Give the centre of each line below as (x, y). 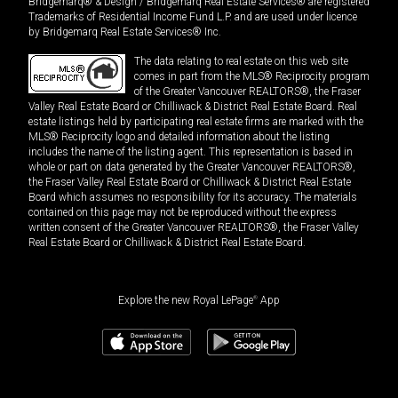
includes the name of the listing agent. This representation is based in (191, 152)
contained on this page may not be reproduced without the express (183, 213)
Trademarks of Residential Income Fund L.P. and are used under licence (193, 17)
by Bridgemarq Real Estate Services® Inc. (125, 32)
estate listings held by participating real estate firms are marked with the (196, 122)
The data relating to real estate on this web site (241, 62)
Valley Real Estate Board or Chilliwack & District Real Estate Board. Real (193, 107)
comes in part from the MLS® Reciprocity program (252, 77)
